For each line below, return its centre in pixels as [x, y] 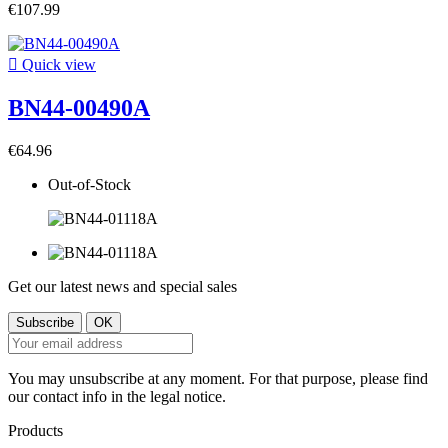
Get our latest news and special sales [122, 287]
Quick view [57, 65]
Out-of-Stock [89, 185]
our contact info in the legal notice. [117, 397]
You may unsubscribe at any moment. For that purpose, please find [218, 379]
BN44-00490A [79, 108]
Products [35, 431]
